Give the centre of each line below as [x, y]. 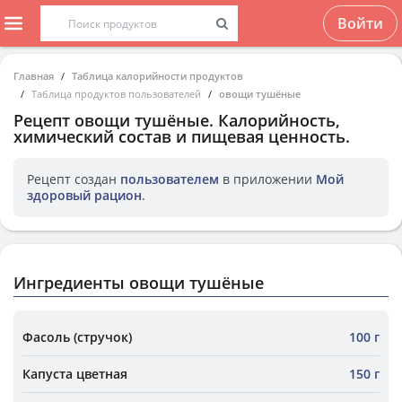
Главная [34, 76]
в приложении [267, 179]
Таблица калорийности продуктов [157, 76]
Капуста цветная [75, 374]
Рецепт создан [74, 179]
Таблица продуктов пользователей [116, 94]
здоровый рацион [84, 195]
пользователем [170, 179]
